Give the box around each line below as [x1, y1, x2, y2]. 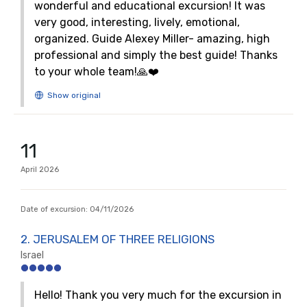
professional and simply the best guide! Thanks [34, 49, 278, 62]
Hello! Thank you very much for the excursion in [34, 288, 282, 302]
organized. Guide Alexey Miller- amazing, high [34, 32, 270, 45]
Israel [21, 249, 44, 261]
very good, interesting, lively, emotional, [34, 16, 240, 29]
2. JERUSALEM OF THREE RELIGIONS [21, 232, 214, 246]
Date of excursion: [21, 205, 90, 214]
